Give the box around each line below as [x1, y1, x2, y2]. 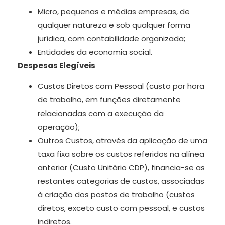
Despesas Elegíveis [18, 60, 95, 71]
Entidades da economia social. [38, 46, 152, 57]
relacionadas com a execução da [38, 108, 164, 119]
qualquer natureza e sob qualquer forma [38, 19, 190, 30]
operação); [38, 122, 80, 133]
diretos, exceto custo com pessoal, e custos [38, 203, 205, 214]
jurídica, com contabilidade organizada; [38, 33, 185, 44]
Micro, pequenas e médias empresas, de [38, 6, 190, 17]
